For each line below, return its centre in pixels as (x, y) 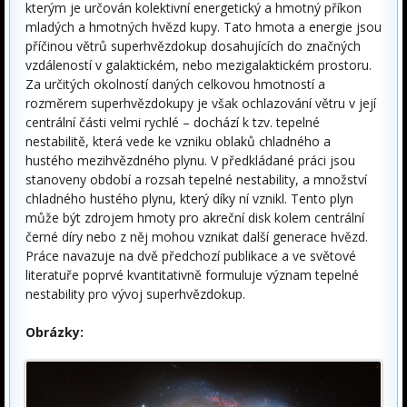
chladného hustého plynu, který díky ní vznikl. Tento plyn (189, 198)
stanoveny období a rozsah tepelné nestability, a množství (196, 179)
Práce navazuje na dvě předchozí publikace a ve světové (191, 255)
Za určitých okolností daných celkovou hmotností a (175, 84)
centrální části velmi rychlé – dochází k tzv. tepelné (173, 122)
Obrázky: (55, 332)
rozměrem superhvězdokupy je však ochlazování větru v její (201, 103)
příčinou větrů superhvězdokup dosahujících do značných (193, 45)
